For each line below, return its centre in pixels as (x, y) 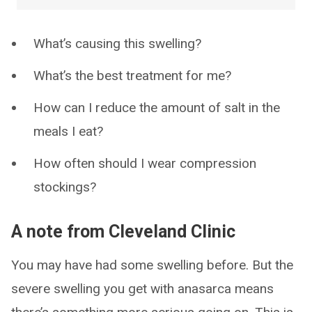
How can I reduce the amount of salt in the (157, 108)
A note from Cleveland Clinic (123, 232)
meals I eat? (68, 131)
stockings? (65, 187)
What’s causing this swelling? (117, 44)
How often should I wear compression (145, 163)
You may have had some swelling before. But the (152, 265)
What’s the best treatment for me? (132, 76)
